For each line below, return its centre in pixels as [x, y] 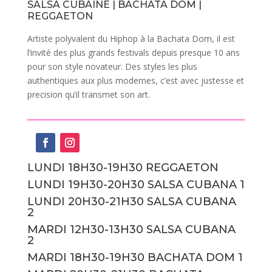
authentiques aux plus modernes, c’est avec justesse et [135, 80]
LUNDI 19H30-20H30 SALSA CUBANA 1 [136, 185]
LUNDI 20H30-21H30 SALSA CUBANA [131, 202]
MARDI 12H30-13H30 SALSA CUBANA [131, 229]
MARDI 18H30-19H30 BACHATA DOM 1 [135, 257]
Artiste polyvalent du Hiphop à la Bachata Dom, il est [131, 39]
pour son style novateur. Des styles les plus [112, 66]
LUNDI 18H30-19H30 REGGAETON [123, 168]
